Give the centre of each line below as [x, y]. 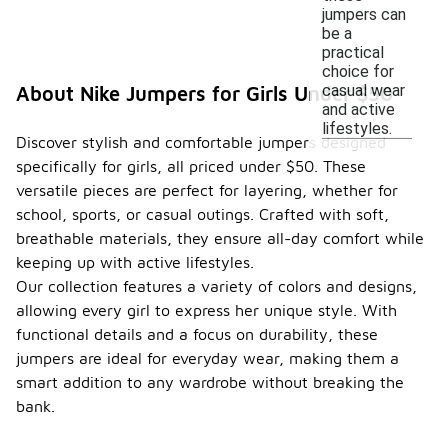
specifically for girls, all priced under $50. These [191, 166]
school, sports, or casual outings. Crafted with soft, [202, 214]
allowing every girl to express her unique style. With [206, 310]
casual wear [363, 90]
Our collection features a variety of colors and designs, [216, 286]
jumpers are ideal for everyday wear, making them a [207, 358]
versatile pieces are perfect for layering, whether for [207, 190]
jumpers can [364, 14]
